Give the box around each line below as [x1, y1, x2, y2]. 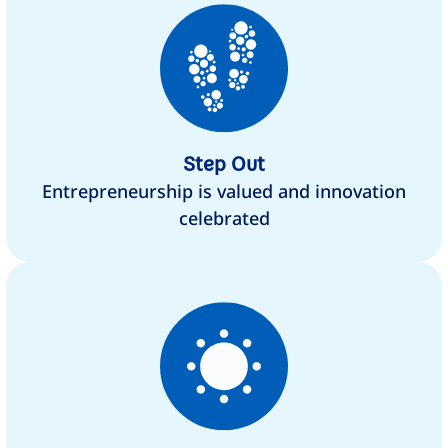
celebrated [178, 206, 270, 231]
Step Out [183, 149, 265, 177]
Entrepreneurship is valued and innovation [42, 179, 406, 204]
